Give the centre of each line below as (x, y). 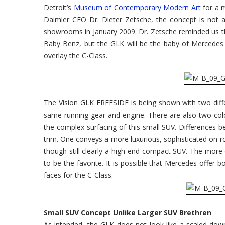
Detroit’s (59, 7)
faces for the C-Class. (78, 175)
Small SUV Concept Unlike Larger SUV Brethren (128, 212)
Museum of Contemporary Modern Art (137, 7)
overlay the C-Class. (76, 55)
